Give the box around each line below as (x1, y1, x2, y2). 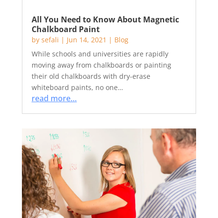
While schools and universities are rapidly (31, 49, 168, 58)
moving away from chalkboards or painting (31, 60, 171, 70)
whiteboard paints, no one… (31, 83, 123, 92)
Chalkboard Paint (31, 24, 100, 35)
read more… (31, 93, 77, 104)
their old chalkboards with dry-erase (31, 72, 150, 81)
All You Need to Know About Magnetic (31, 14, 179, 25)
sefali (41, 35, 59, 44)
